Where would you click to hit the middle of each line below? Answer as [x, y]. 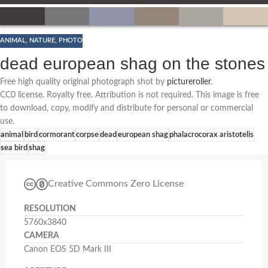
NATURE [42, 41]
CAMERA [42, 235]
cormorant [57, 134]
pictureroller [189, 82]
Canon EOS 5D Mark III [68, 249]
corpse [87, 134]
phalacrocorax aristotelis [211, 134]
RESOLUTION [50, 208]
